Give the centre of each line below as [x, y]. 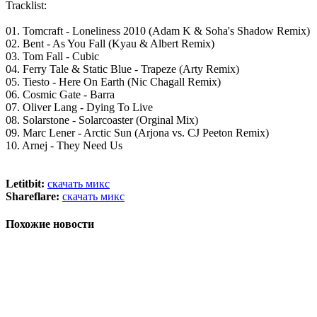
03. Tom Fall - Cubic [52, 56]
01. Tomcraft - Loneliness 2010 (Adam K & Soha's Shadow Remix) [158, 30]
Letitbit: [27, 183]
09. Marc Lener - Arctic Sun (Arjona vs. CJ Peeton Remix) [137, 132]
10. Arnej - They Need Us [64, 145]
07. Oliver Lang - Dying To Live [79, 107]
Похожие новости [50, 224]
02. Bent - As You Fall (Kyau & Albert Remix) [110, 43]
